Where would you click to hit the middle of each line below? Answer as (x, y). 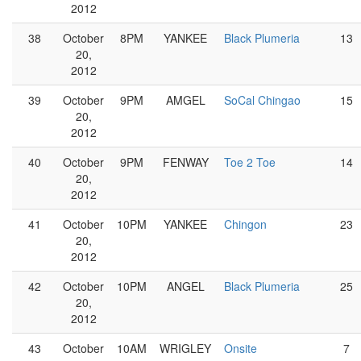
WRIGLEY (185, 348)
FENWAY (185, 162)
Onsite (241, 348)
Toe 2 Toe (250, 162)
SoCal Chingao (262, 100)
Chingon (245, 224)
